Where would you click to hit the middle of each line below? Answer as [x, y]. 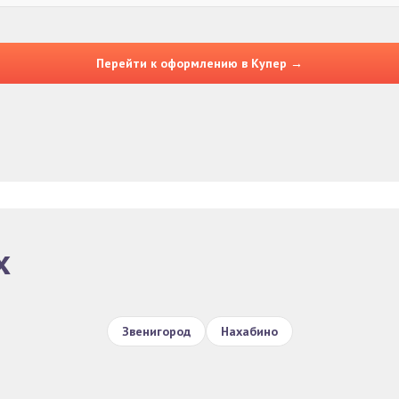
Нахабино [249, 331]
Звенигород [156, 331]
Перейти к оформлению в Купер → [199, 63]
